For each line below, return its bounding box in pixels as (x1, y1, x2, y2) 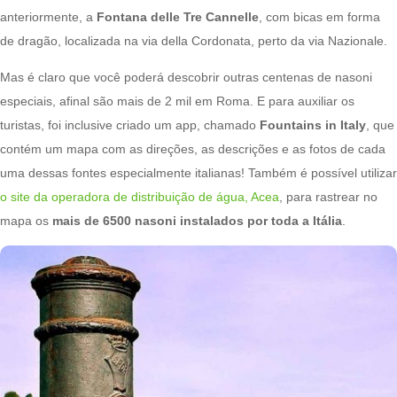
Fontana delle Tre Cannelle (97, 9, 259, 24)
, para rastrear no (279, 189, 378, 204)
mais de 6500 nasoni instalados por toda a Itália (52, 213, 342, 228)
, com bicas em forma (259, 9, 380, 24)
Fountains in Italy (260, 117, 366, 132)
